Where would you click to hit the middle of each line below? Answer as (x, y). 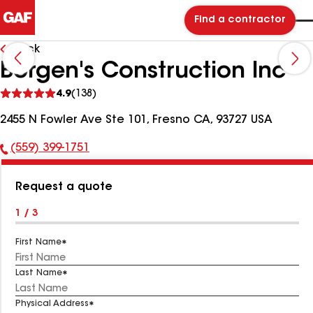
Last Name (39, 273)
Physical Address (52, 304)
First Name (38, 242)
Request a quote (64, 187)
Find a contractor (240, 20)
